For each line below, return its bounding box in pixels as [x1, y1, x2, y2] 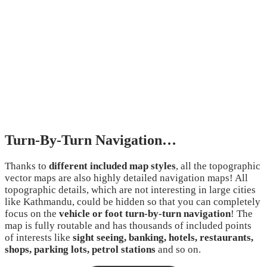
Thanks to [5, 160, 49, 172]
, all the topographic [176, 160, 260, 172]
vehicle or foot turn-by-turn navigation [59, 208, 231, 220]
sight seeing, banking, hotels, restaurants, [73, 232, 253, 244]
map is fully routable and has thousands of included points [5, 220, 252, 232]
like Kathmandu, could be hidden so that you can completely [5, 196, 260, 208]
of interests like [5, 232, 73, 244]
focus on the [5, 208, 59, 220]
